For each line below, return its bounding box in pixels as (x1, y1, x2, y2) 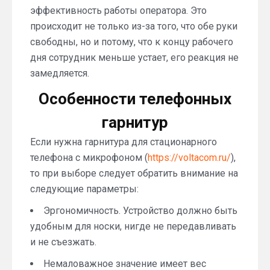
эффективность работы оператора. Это (30, 5, 207, 16)
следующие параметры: (30, 183, 139, 195)
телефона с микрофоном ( (30, 152, 148, 163)
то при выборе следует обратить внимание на (30, 168, 238, 179)
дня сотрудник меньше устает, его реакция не (30, 52, 239, 63)
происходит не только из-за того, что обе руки (30, 20, 237, 32)
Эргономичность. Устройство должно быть (43, 205, 237, 216)
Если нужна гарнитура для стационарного (30, 136, 217, 148)
